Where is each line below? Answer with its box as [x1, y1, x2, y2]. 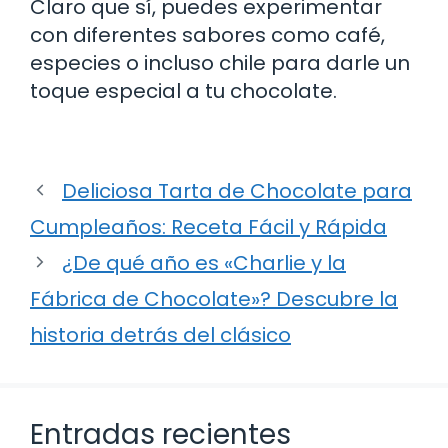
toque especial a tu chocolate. [30, 76, 337, 105]
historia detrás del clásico [30, 320, 291, 349]
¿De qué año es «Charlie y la [62, 248, 346, 277]
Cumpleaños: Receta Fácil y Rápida [30, 212, 387, 241]
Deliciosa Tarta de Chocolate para [62, 176, 412, 205]
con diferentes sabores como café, [30, 20, 385, 49]
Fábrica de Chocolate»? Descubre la [30, 284, 398, 313]
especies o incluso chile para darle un [30, 48, 410, 77]
